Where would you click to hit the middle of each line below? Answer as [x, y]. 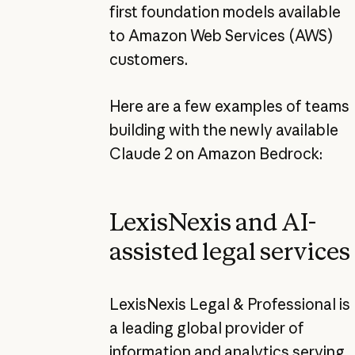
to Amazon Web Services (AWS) [221, 36]
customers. [148, 60]
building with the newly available [223, 130]
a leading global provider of [206, 328]
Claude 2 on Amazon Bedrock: [216, 153]
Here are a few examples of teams [229, 106]
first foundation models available [225, 12]
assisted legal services [229, 252]
